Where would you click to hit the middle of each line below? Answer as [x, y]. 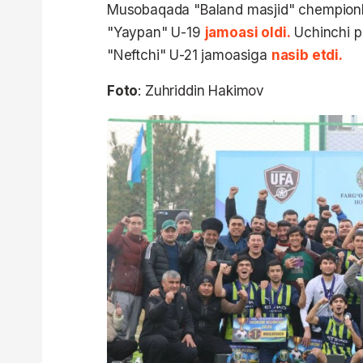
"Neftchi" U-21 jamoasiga [189, 55]
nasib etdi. [308, 55]
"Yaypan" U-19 [156, 32]
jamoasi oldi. [248, 32]
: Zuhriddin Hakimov [201, 90]
